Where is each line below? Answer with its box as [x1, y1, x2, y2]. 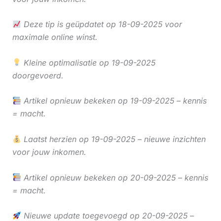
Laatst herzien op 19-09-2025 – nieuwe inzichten [21, 134, 206, 145]
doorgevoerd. [12, 70, 64, 80]
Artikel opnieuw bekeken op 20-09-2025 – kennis [21, 172, 208, 183]
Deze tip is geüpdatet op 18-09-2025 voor [21, 19, 182, 30]
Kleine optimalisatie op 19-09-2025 [21, 57, 155, 68]
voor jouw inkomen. [12, 147, 86, 157]
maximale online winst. [12, 32, 98, 42]
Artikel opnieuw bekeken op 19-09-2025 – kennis [21, 96, 207, 106]
